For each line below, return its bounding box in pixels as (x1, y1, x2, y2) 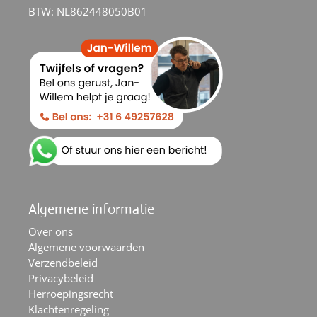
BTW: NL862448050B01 (28, 4, 147, 19)
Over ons (28, 224, 73, 238)
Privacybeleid (28, 270, 93, 285)
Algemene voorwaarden (28, 239, 144, 254)
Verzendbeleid (28, 255, 98, 270)
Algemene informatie (28, 200, 154, 218)
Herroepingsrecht (28, 286, 113, 301)
